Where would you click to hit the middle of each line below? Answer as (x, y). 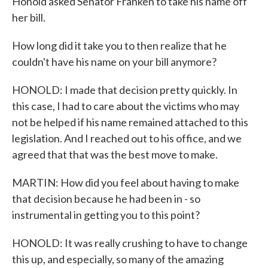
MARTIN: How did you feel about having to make (126, 182)
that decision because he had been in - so (106, 199)
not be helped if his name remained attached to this (130, 122)
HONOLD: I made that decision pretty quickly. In (125, 90)
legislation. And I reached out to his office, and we (127, 138)
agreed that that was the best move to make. (115, 154)
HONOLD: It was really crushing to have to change (130, 243)
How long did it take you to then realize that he (119, 45)
